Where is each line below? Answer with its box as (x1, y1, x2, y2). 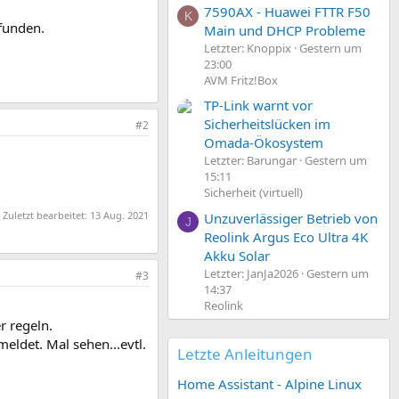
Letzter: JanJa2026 (204, 265, 298, 281)
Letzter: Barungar (204, 152, 297, 169)
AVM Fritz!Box (204, 71, 278, 88)
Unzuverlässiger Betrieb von (204, 208, 378, 227)
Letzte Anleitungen (177, 343, 313, 364)
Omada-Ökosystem (204, 134, 323, 152)
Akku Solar (204, 246, 270, 265)
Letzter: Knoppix (204, 39, 291, 56)
